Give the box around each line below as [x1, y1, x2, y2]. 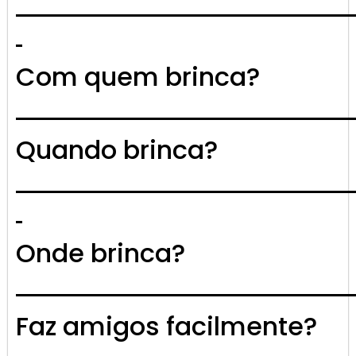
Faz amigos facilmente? [16, 308, 317, 345]
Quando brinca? [16, 132, 218, 168]
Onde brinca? [16, 235, 185, 272]
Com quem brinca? [16, 59, 260, 95]
